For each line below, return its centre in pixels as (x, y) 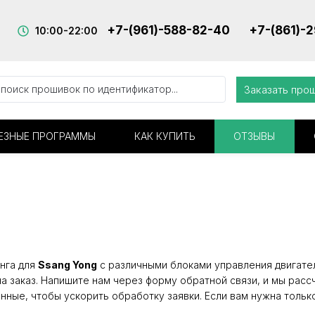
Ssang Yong (67, 265)
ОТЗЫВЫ (255, 136)
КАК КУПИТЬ (165, 136)
